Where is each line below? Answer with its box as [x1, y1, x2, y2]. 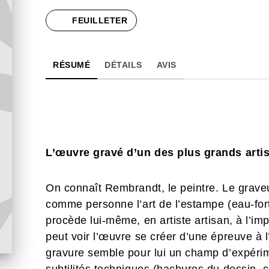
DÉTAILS [104, 60, 142, 70]
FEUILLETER [72, 16, 127, 25]
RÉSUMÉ [53, 60, 90, 70]
